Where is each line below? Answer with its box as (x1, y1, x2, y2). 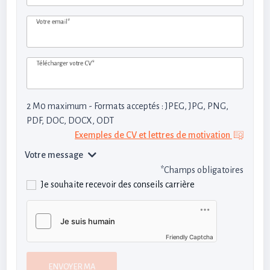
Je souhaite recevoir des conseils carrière (41, 180, 195, 189)
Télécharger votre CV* (36, 59, 95, 66)
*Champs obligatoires (160, 165, 243, 175)
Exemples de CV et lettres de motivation (75, 130, 232, 140)
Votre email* (36, 17, 70, 25)
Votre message (25, 150, 83, 160)
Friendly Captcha (166, 233, 213, 240)
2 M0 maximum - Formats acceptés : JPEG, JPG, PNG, (27, 101, 228, 111)
